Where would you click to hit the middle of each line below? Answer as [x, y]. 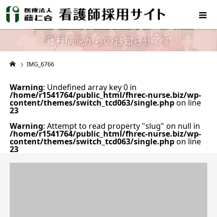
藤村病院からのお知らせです [108, 40]
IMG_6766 [40, 64]
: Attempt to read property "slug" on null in [122, 126]
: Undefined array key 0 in [90, 87]
